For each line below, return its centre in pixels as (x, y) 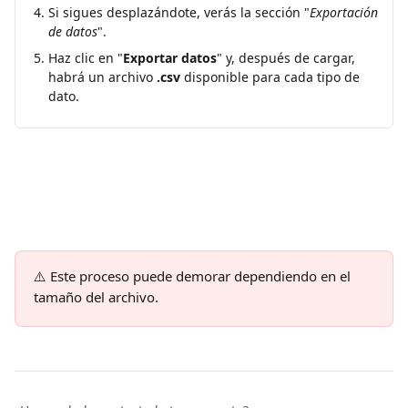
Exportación (346, 13)
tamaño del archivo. (96, 297)
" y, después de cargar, (288, 58)
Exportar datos (170, 58)
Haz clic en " (86, 58)
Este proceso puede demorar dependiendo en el (202, 276)
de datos (73, 32)
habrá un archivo (102, 77)
